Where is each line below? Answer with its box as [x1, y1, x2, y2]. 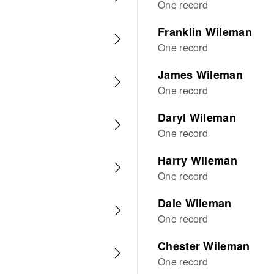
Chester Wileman [158, 238, 250, 254]
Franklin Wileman [158, 24, 252, 40]
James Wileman [158, 67, 243, 83]
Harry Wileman [158, 152, 237, 168]
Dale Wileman [158, 195, 232, 211]
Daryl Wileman [158, 109, 236, 125]
